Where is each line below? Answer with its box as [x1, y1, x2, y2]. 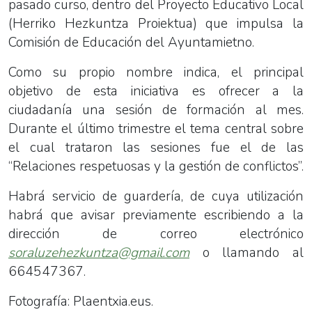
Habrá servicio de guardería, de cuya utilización [8, 187, 304, 205]
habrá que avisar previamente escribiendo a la [8, 205, 304, 224]
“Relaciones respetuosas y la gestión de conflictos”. [8, 157, 304, 175]
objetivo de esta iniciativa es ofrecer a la [8, 81, 304, 100]
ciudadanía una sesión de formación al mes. [8, 100, 304, 119]
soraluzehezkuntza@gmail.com [8, 243, 189, 262]
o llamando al [202, 243, 304, 262]
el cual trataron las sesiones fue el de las [8, 138, 304, 157]
